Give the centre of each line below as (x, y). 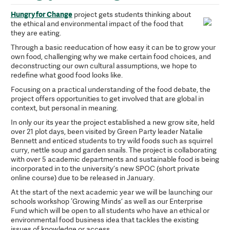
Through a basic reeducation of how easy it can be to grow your (113, 47)
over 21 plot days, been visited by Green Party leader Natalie (107, 131)
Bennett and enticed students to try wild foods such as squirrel (111, 140)
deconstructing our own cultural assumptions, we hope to (103, 65)
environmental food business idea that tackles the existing (104, 219)
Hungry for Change (41, 14)
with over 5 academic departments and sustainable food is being (115, 159)
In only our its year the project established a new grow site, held (112, 122)
